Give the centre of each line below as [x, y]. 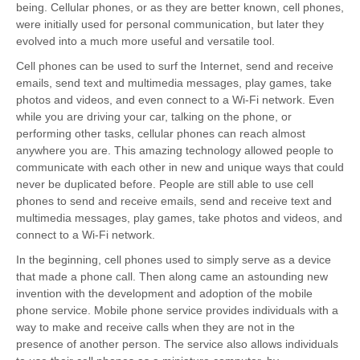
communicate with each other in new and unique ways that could [180, 168]
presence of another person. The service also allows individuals [177, 344]
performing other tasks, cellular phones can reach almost [161, 134]
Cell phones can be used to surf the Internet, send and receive [175, 66]
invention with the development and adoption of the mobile [164, 294]
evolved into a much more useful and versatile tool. [145, 41]
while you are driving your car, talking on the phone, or [154, 117]
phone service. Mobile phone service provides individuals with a [177, 311]
